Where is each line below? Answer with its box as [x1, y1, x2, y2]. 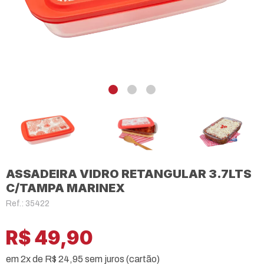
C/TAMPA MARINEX [6, 180, 125, 195]
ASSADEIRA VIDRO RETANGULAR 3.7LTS [6, 166, 252, 181]
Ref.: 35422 [6, 199, 49, 208]
